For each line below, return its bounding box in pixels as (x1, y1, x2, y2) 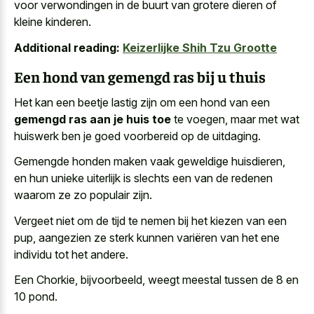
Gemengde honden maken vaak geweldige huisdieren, (14, 154, 285, 169)
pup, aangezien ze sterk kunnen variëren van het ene (14, 230, 280, 245)
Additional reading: (14, 40, 120, 55)
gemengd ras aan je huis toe (14, 111, 171, 126)
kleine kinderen (14, 15, 88, 29)
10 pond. (14, 289, 57, 304)
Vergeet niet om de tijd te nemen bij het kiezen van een (14, 213, 287, 228)
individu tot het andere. (14, 247, 128, 261)
